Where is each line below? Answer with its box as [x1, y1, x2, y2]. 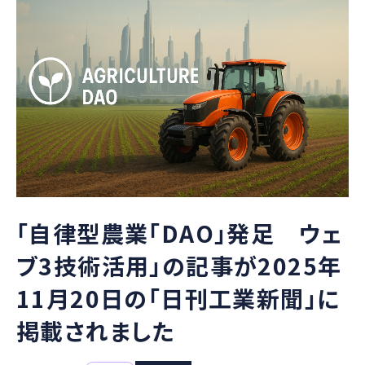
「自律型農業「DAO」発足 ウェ [16, 217, 344, 250]
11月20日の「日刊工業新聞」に [16, 282, 341, 315]
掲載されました [16, 314, 176, 348]
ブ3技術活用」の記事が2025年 [16, 249, 342, 283]
